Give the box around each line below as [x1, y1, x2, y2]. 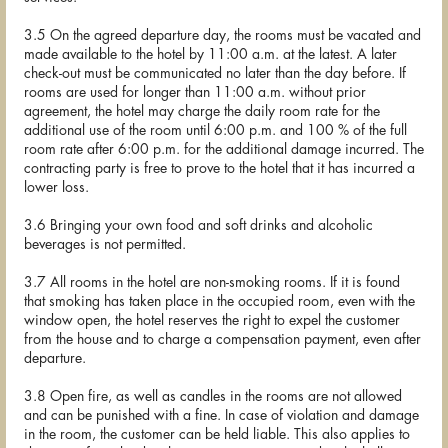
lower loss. [24, 180, 89, 195]
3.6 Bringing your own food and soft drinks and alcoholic [24, 218, 373, 233]
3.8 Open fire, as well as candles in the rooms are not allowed [24, 389, 402, 404]
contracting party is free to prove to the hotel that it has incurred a [24, 161, 415, 176]
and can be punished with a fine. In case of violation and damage [24, 408, 419, 423]
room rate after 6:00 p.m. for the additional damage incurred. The [24, 142, 424, 157]
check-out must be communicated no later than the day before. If [24, 66, 406, 81]
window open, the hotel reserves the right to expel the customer [24, 313, 400, 328]
